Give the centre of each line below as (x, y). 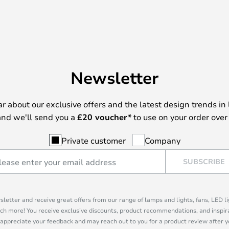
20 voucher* (107, 117)
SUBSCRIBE (204, 161)
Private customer (93, 140)
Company (162, 140)
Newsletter (114, 77)
